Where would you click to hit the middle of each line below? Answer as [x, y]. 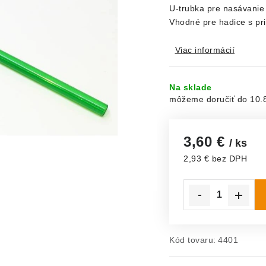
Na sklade [191, 87]
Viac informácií [205, 50]
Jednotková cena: [218, 170]
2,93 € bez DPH [215, 159]
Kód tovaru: [193, 240]
